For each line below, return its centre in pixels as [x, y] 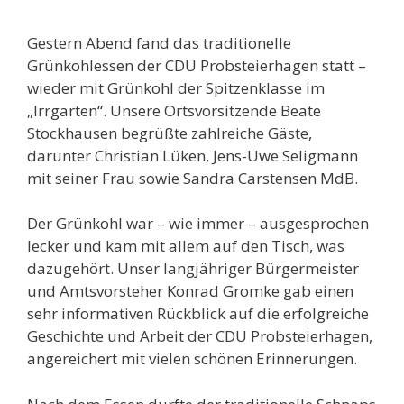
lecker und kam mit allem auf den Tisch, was [186, 246]
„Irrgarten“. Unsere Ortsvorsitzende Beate [174, 110]
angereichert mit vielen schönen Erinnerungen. [192, 359]
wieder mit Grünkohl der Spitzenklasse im [176, 87]
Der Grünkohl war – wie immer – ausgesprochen [198, 224]
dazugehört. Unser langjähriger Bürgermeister [193, 269]
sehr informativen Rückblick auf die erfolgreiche [198, 314]
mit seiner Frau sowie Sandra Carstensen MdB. [193, 178]
